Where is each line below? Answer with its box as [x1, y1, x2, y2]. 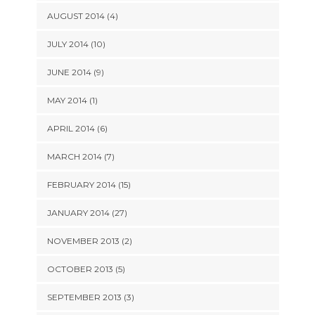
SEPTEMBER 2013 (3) [46, 292, 134, 302]
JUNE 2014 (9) [46, 67, 104, 77]
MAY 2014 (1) [46, 95, 98, 105]
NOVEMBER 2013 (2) [46, 236, 132, 246]
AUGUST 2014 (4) [46, 11, 118, 21]
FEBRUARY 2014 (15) [46, 179, 131, 190]
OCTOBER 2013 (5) [46, 264, 125, 274]
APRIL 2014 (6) [46, 123, 108, 134]
